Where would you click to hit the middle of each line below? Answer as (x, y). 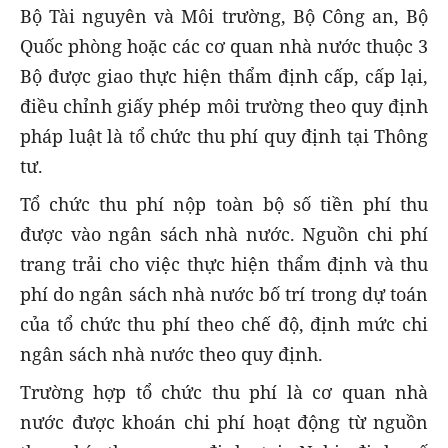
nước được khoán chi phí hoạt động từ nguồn (224, 422)
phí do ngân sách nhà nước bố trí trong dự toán (224, 294)
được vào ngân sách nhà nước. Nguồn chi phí (224, 234)
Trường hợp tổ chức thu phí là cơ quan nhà (224, 392)
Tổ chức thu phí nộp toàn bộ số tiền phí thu (224, 204)
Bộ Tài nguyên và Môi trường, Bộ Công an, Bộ (224, 16)
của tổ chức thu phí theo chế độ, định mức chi (224, 324)
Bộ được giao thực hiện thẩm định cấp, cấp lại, (224, 76)
